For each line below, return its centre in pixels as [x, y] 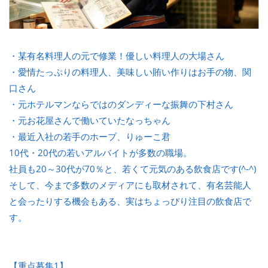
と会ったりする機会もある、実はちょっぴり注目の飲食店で [130, 201]
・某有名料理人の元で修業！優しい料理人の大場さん [117, 56]
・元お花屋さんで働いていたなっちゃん [90, 121]
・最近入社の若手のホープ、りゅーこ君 [90, 137]
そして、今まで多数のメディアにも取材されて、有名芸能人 [130, 185]
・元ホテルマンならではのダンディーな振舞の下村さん [121, 104]
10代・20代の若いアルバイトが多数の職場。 [100, 153]
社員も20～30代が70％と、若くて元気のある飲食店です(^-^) [133, 169]
